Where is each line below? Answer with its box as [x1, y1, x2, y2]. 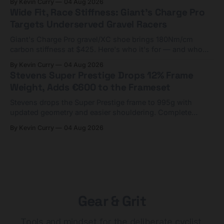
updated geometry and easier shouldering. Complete [10, 107, 191, 116]
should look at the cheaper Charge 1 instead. [10, 54, 163, 63]
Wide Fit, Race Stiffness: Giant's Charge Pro [10, 5, 205, 18]
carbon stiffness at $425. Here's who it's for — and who [10, 44, 202, 53]
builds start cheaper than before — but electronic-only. [10, 117, 199, 126]
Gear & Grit [78, 192, 146, 210]
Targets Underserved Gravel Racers [10, 17, 167, 30]
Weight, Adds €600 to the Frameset [10, 80, 171, 93]
